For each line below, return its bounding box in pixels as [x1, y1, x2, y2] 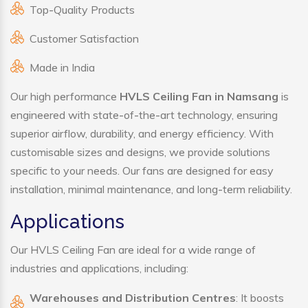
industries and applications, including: [10, 261, 188, 276]
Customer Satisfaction [30, 32, 139, 46]
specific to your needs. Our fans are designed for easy [10, 164, 274, 178]
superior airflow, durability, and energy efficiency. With [10, 126, 274, 141]
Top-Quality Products [30, 3, 135, 17]
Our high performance [10, 89, 120, 104]
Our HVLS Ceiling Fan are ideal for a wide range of [10, 243, 256, 257]
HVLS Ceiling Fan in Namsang [120, 89, 278, 104]
